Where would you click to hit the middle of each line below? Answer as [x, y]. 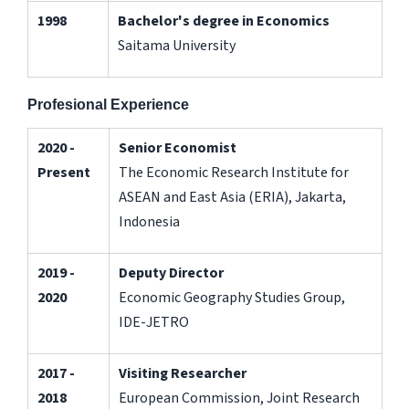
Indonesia [149, 221]
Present [63, 172]
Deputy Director [171, 273]
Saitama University [176, 45]
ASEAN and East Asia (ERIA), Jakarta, [232, 197]
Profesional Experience [108, 104]
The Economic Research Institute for [233, 172]
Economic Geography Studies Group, [231, 297]
